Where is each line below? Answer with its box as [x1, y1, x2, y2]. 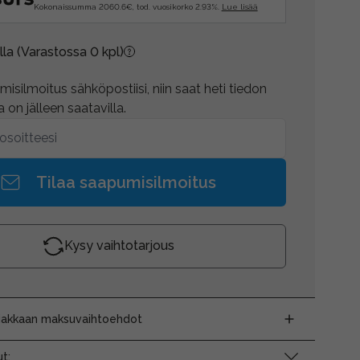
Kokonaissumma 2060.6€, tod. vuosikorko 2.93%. [33, 2, 222, 11]
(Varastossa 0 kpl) [16, 43, 124, 59]
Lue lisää [221, 2, 258, 11]
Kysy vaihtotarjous [64, 238, 175, 253]
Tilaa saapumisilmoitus [36, 172, 217, 192]
